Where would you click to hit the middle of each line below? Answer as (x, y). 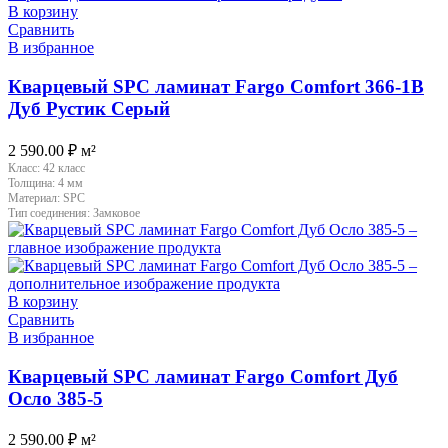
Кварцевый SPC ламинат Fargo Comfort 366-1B (216, 87)
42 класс (64, 167)
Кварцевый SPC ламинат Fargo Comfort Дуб (203, 376)
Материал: (35, 197)
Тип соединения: (50, 212)
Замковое (116, 212)
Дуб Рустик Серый (89, 109)
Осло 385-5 (55, 398)
